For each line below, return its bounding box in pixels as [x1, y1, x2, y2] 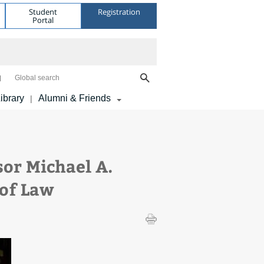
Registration [97, 6, 140, 17]
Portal [32, 14, 54, 25]
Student [29, 6, 58, 17]
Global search [15, 74, 60, 82]
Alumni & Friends [38, 93, 111, 103]
